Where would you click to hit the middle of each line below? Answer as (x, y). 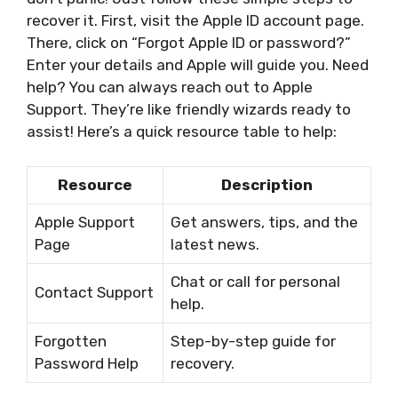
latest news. (215, 244)
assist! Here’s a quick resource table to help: (182, 132)
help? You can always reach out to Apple (170, 88)
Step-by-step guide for (253, 341)
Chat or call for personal (255, 281)
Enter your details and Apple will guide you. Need (198, 65)
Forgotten (71, 341)
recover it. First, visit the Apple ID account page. (195, 21)
